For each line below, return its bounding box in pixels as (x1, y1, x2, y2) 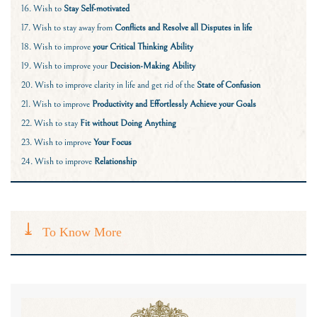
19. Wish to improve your (21, 59, 108, 71)
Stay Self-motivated (64, 2, 129, 14)
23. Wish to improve (21, 136, 93, 148)
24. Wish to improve (21, 155, 94, 167)
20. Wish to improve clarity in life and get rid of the (21, 79, 197, 91)
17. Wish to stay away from (21, 21, 113, 33)
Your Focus (93, 136, 132, 148)
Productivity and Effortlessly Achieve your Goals (92, 98, 256, 110)
